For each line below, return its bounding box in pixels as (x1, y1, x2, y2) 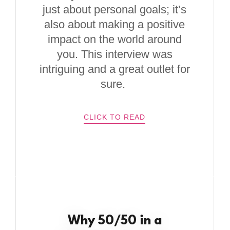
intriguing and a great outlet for (39, 63, 190, 75)
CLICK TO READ (84, 113, 146, 121)
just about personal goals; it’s (43, 3, 187, 16)
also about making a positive (44, 18, 185, 31)
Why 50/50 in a (67, 214, 162, 228)
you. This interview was (56, 48, 172, 61)
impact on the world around (47, 33, 182, 46)
